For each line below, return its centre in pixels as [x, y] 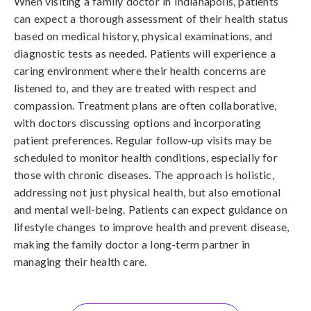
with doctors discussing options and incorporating [137, 123]
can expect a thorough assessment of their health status [151, 18]
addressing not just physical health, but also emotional [148, 192]
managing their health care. [81, 261]
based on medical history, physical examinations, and [143, 36]
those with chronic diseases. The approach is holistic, [144, 175]
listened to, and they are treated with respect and [135, 88]
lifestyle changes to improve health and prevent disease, [152, 227]
